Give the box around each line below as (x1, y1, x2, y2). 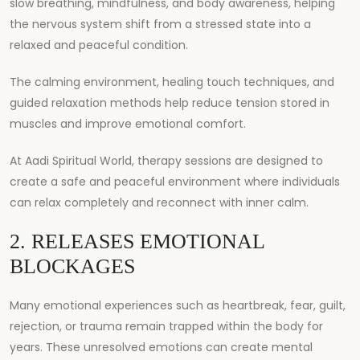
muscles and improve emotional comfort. (10, 115, 246, 132)
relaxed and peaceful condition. (10, 36, 188, 53)
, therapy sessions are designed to (132, 152, 323, 169)
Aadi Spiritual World (25, 152, 132, 169)
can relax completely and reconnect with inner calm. (10, 194, 309, 211)
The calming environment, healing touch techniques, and (10, 73, 334, 90)
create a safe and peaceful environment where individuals (10, 173, 340, 190)
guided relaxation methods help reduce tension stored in (10, 94, 329, 111)
